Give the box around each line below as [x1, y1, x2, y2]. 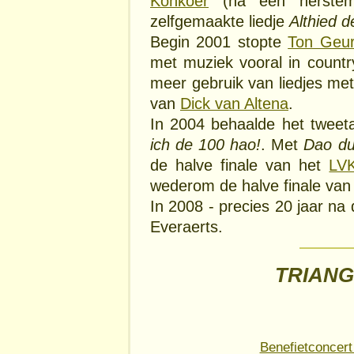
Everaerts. [150, 217, 223, 235]
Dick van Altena [180, 94, 288, 112]
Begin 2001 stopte [150, 32, 288, 51]
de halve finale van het [150, 156, 330, 174]
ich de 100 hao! [150, 135, 262, 153]
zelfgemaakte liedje [150, 12, 289, 30]
